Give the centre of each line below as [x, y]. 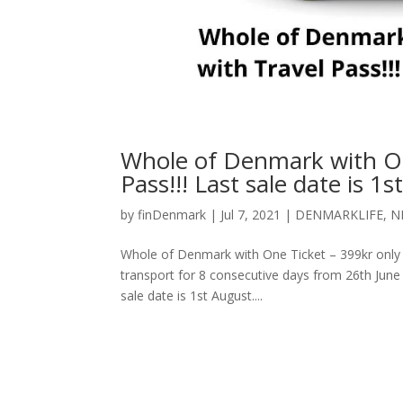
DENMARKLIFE [340, 215]
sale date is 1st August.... [192, 296]
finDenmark [172, 215]
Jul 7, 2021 [251, 215]
